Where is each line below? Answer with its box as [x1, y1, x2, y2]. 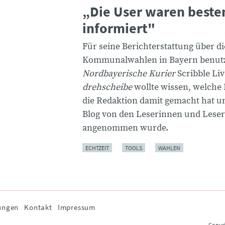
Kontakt [24, 202, 52, 212]
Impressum [57, 202, 96, 212]
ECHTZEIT [85, 144, 109, 152]
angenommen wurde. [82, 122, 168, 134]
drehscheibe [82, 81, 132, 93]
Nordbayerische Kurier [82, 67, 177, 79]
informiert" [82, 19, 155, 38]
